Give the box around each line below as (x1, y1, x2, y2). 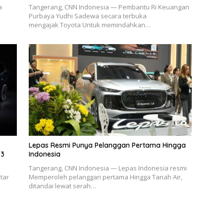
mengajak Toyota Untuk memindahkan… (28, 20, 151, 30)
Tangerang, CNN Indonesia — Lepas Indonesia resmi (28, 164, 187, 173)
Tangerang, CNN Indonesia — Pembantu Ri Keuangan (28, 2, 189, 12)
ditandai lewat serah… (28, 181, 96, 191)
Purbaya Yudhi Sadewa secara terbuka (28, 11, 147, 21)
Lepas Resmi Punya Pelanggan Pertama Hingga (28, 141, 186, 150)
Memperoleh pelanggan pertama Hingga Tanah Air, (28, 172, 182, 182)
